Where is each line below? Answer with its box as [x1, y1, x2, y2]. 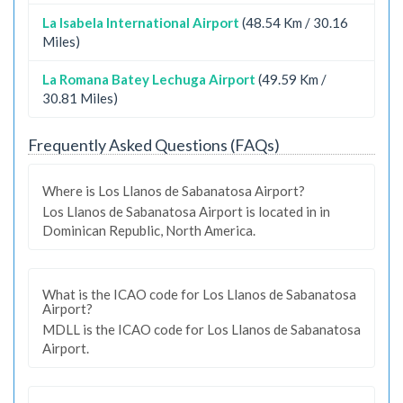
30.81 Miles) [42, 89, 118, 106]
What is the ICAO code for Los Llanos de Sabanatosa [42, 286, 356, 302]
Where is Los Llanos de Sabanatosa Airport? [42, 182, 305, 199]
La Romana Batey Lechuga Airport [42, 70, 255, 87]
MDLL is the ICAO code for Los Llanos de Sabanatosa [42, 321, 361, 337]
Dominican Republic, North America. [42, 221, 255, 238]
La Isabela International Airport [42, 13, 239, 31]
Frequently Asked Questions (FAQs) [28, 134, 280, 155]
